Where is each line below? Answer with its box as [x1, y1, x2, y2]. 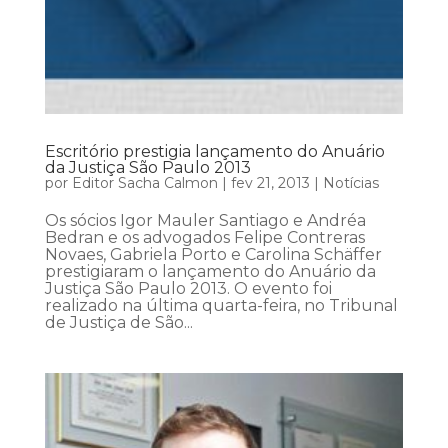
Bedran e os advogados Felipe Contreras [44, 228, 365, 248]
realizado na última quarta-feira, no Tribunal [44, 296, 398, 316]
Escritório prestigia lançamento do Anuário [44, 142, 385, 162]
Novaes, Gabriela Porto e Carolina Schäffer [44, 245, 382, 265]
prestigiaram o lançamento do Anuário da [44, 262, 376, 282]
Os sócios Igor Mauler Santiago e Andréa [44, 211, 366, 231]
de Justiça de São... [44, 313, 193, 333]
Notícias [322, 174, 379, 193]
